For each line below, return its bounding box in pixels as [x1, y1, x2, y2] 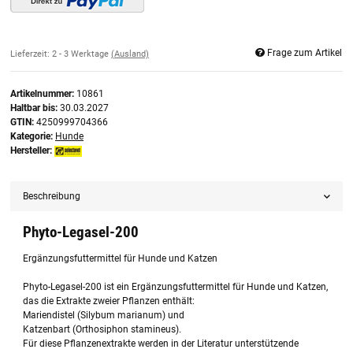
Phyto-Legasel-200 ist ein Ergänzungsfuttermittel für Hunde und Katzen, [23, 281, 329, 293]
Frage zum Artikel [267, 46, 342, 58]
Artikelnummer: [10, 88, 76, 100]
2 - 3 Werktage [52, 48, 111, 59]
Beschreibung [23, 191, 81, 203]
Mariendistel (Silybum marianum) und [23, 310, 185, 321]
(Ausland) [111, 48, 149, 59]
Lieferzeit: [10, 48, 52, 59]
